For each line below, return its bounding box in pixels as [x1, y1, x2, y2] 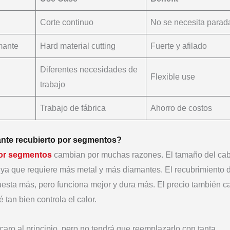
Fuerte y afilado [150, 41, 207, 50]
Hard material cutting [40, 41, 116, 50]
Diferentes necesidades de [40, 65, 138, 74]
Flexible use [150, 72, 195, 81]
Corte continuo [40, 17, 93, 27]
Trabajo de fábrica [40, 103, 106, 112]
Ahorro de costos [150, 103, 212, 112]
